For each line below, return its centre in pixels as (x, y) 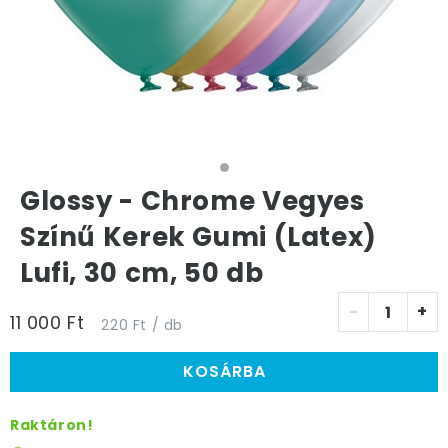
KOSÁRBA (224, 371)
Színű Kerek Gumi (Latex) (198, 237)
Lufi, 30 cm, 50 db (142, 273)
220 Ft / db (142, 325)
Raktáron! (52, 425)
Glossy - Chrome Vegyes (192, 201)
